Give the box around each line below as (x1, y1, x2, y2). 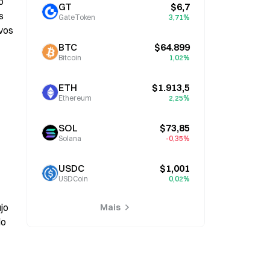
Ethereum (58, 93, 92, 102)
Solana (58, 134, 81, 143)
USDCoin (58, 174, 88, 183)
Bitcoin (58, 53, 81, 62)
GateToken (58, 13, 95, 22)
